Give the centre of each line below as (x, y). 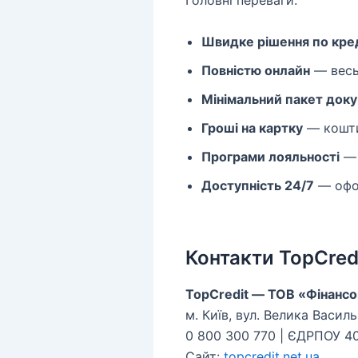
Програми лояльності (270, 156)
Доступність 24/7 (258, 185)
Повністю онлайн (256, 70)
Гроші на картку (252, 127)
